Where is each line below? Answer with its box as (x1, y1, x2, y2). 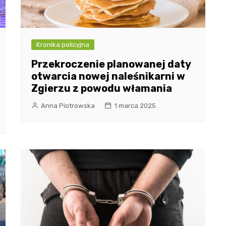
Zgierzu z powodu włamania (31, 82, 172, 95)
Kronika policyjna (36, 41, 89, 49)
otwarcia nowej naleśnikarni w (31, 70, 185, 83)
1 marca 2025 (114, 102, 156, 110)
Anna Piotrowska (40, 102, 95, 110)
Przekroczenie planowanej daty (31, 58, 191, 71)
